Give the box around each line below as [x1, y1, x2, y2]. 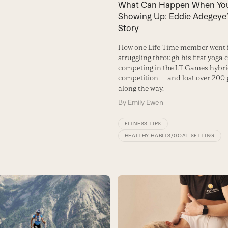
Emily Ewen [127, 98, 163, 106]
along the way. [118, 83, 164, 92]
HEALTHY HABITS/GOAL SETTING [124, 132, 215, 138]
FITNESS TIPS [124, 120, 162, 126]
